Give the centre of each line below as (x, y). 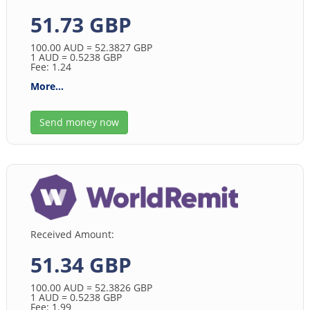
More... (47, 86)
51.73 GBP (81, 24)
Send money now (79, 122)
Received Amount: (72, 234)
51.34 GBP (81, 264)
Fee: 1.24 (51, 66)
